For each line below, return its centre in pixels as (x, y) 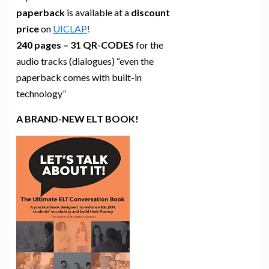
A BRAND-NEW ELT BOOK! (77, 119)
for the (149, 45)
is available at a (98, 13)
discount (150, 13)
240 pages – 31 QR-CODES (75, 45)
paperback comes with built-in (79, 77)
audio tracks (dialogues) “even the (85, 61)
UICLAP (70, 29)
